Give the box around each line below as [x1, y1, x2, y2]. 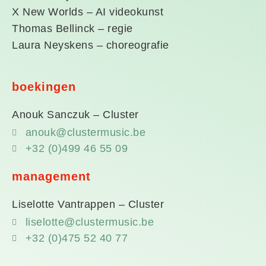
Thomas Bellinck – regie [12, 23, 133, 34]
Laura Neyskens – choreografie [12, 39, 169, 51]
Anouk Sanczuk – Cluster [12, 109, 139, 121]
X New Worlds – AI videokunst [12, 6, 163, 18]
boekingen [12, 80, 76, 93]
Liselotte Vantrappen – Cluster [12, 198, 164, 210]
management [12, 170, 91, 183]
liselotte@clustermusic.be [25, 216, 154, 228]
